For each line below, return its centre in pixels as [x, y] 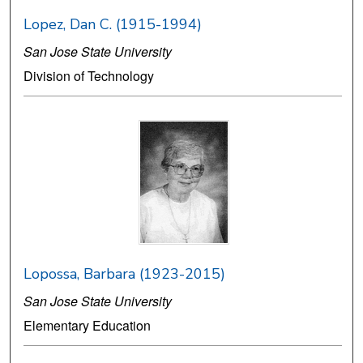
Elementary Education [88, 326]
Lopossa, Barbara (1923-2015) [125, 274]
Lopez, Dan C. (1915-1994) [113, 25]
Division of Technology [89, 76]
